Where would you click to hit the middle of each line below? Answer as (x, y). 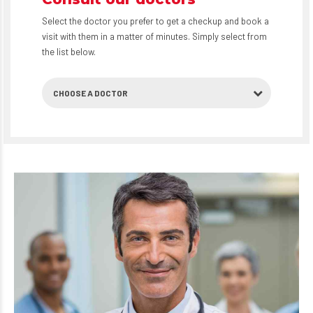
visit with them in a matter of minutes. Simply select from (154, 36)
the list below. (69, 51)
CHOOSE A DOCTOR (90, 93)
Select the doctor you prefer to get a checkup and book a (155, 21)
